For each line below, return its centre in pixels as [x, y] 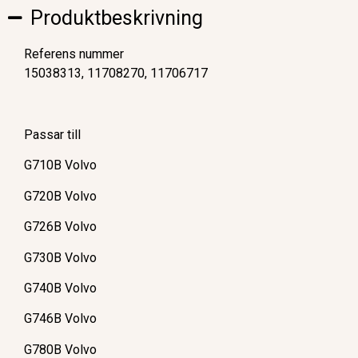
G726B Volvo [60, 227]
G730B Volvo [60, 257]
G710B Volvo [60, 165]
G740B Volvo [60, 288]
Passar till [52, 134]
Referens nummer [74, 54]
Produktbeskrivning [117, 18]
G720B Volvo [60, 196]
